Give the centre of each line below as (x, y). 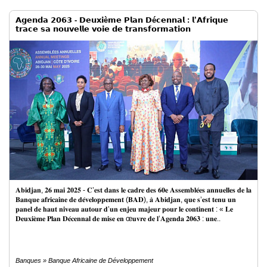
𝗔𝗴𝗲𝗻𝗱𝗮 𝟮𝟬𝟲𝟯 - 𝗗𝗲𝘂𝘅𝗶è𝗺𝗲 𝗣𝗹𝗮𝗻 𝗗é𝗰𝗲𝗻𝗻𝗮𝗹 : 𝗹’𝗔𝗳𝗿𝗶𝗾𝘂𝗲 (122, 20)
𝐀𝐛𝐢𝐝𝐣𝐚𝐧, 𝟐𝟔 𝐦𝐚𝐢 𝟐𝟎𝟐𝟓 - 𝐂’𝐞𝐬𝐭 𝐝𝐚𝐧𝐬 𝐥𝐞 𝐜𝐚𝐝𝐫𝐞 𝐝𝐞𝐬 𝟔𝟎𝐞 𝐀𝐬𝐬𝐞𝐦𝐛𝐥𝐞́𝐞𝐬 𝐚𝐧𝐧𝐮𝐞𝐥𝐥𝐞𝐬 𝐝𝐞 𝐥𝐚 (133, 190)
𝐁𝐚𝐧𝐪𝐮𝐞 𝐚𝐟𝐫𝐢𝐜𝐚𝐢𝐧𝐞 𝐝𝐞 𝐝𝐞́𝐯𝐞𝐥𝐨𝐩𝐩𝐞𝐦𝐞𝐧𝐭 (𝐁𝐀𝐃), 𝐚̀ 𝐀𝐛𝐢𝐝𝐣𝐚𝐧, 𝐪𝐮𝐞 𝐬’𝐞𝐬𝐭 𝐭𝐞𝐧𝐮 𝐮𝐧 (126, 200)
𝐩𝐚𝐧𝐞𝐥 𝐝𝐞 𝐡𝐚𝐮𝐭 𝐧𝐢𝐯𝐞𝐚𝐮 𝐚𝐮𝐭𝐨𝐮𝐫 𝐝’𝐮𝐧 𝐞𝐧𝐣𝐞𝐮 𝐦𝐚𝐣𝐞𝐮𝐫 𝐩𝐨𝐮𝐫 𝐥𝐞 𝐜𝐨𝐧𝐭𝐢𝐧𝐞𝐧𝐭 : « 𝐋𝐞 (124, 209)
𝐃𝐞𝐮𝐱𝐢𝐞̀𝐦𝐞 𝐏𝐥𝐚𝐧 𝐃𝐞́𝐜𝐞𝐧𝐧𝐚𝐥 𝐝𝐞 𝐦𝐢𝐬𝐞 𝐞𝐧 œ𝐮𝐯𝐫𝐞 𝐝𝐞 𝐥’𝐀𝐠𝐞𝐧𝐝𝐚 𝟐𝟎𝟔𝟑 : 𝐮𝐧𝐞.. (118, 219)
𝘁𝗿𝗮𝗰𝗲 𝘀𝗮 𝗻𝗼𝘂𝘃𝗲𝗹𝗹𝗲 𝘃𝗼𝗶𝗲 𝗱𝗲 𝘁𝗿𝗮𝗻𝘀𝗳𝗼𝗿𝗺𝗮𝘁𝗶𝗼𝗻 (103, 29)
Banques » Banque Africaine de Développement (84, 260)
